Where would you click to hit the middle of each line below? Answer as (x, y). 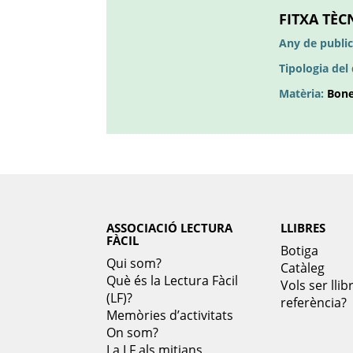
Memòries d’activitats (170, 315)
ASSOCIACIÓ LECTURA (169, 228)
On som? (132, 333)
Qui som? (134, 263)
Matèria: (303, 94)
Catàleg (302, 268)
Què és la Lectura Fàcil (172, 281)
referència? (313, 303)
